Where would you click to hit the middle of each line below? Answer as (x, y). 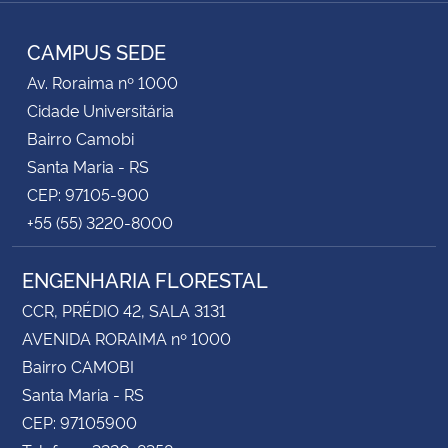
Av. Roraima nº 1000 (102, 81)
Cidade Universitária (100, 109)
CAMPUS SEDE (96, 50)
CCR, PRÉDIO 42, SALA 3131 (124, 309)
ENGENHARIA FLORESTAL (145, 278)
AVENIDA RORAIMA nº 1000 (126, 337)
